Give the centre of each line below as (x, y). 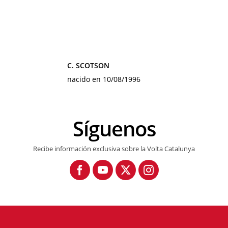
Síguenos (119, 129)
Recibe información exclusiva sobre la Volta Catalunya (114, 149)
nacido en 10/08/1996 (104, 79)
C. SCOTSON (88, 65)
